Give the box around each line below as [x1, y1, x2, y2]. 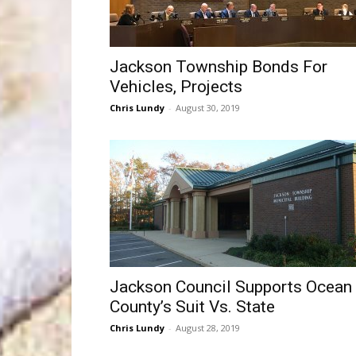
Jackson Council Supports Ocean [110, 277, 352, 296]
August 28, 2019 [176, 322, 240, 334]
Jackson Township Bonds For [110, 57, 327, 76]
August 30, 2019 [176, 102, 240, 114]
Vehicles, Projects [110, 77, 242, 96]
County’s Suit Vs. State [110, 297, 275, 316]
